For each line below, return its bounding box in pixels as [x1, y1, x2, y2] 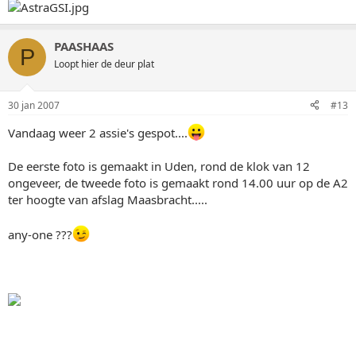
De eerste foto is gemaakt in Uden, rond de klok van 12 [8, 157, 310, 174]
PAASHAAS [54, 38, 114, 54]
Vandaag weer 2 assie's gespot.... [8, 124, 188, 141]
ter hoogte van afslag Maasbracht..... [8, 191, 207, 207]
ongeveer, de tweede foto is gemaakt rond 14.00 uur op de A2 [8, 174, 348, 191]
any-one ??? [8, 226, 72, 242]
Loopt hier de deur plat [54, 57, 154, 71]
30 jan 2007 [8, 98, 60, 112]
